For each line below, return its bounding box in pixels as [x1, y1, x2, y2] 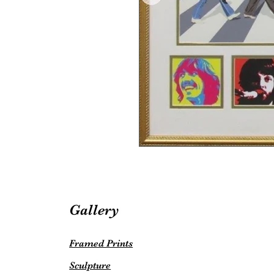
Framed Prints [69, 238, 133, 249]
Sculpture [69, 260, 111, 271]
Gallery [69, 201, 120, 218]
